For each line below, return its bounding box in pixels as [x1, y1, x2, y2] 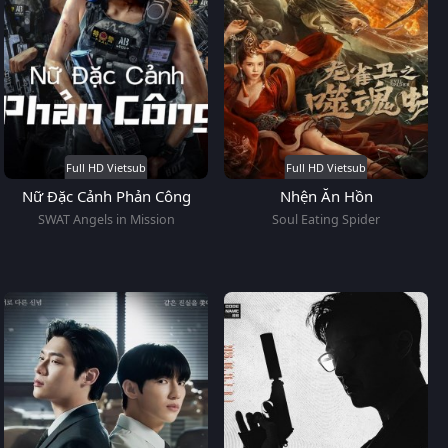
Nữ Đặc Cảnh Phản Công [21, 185, 191, 206]
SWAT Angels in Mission [37, 210, 175, 228]
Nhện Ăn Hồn [279, 185, 373, 206]
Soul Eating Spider [272, 210, 380, 228]
